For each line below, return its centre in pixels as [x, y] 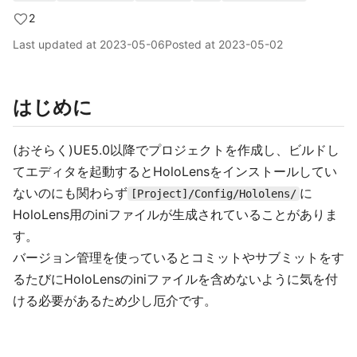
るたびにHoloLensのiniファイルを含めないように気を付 [175, 279]
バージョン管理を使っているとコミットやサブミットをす [178, 257]
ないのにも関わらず [70, 193]
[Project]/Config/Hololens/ [214, 194]
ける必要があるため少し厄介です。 [115, 300]
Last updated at [56, 44]
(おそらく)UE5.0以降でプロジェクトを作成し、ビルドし [176, 150]
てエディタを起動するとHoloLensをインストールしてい [175, 171]
